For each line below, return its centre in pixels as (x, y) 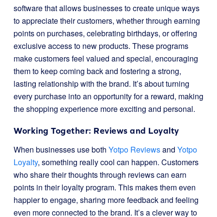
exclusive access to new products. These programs (101, 46)
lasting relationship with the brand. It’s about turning (101, 84)
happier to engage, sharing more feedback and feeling (106, 200)
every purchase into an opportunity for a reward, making (108, 96)
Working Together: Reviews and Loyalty (96, 131)
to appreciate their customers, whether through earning (107, 21)
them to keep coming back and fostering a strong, (97, 71)
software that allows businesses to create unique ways (107, 8)
